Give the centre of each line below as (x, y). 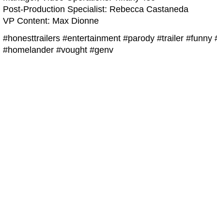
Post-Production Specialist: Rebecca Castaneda (96, 9)
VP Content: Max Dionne (51, 21)
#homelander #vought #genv (58, 50)
